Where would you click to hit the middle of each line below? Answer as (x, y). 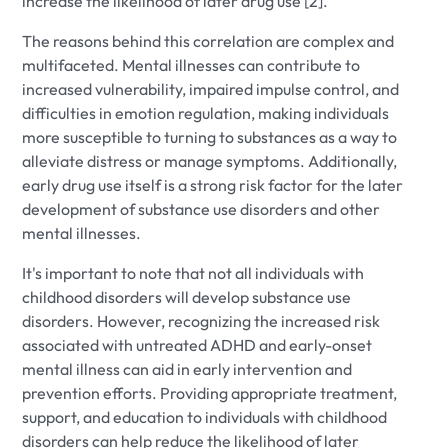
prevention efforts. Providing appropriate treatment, (210, 392)
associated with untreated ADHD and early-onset (197, 344)
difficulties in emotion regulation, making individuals (206, 112)
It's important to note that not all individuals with (193, 272)
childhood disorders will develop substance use (187, 296)
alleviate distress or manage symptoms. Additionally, (210, 160)
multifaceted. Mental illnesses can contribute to (191, 64)
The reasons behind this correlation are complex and (208, 40)
